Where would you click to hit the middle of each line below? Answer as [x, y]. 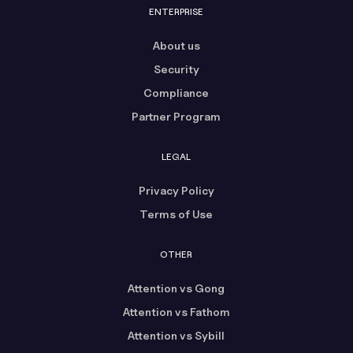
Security [176, 69]
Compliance [176, 92]
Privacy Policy [176, 190]
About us [176, 45]
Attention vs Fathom [176, 311]
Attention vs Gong [176, 288]
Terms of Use [176, 214]
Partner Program [176, 116]
